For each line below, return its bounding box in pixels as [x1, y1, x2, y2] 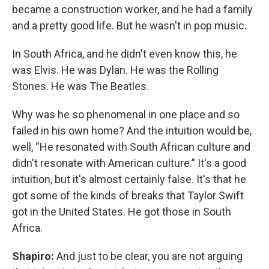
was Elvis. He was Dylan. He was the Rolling [12, 63, 219, 76]
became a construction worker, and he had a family [12, 2, 253, 16]
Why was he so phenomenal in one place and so [12, 107, 240, 121]
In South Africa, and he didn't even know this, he [12, 47, 237, 60]
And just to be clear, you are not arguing [56, 249, 243, 262]
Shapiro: [12, 249, 54, 262]
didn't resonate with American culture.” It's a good [12, 156, 246, 169]
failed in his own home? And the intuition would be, [12, 124, 252, 137]
